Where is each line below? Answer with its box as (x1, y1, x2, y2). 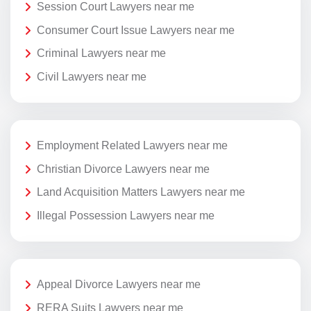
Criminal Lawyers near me (37, 47, 166, 60)
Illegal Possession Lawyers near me (37, 209, 215, 221)
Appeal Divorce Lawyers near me (37, 278, 201, 291)
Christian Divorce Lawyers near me (37, 162, 210, 175)
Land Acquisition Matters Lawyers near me (37, 186, 245, 199)
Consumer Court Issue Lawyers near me (37, 24, 235, 36)
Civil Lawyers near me (37, 70, 146, 83)
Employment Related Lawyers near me (37, 140, 228, 152)
